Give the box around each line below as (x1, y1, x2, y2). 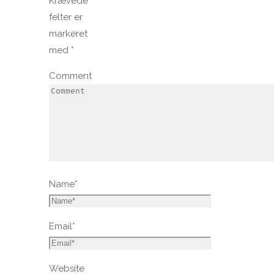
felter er (49, 11, 83, 23)
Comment (49, 70, 92, 81)
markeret (49, 28, 87, 39)
